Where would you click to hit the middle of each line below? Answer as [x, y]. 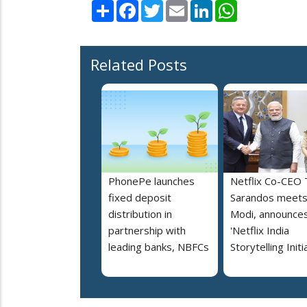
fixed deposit [140, 198]
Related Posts [139, 65]
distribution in [140, 214]
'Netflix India [260, 231]
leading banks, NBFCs [159, 247]
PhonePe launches [151, 181]
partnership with [147, 231]
